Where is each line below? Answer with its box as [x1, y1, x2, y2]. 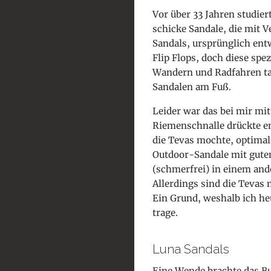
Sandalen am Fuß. [152, 80, 231, 93]
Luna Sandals [152, 241, 229, 256]
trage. [152, 206, 178, 218]
